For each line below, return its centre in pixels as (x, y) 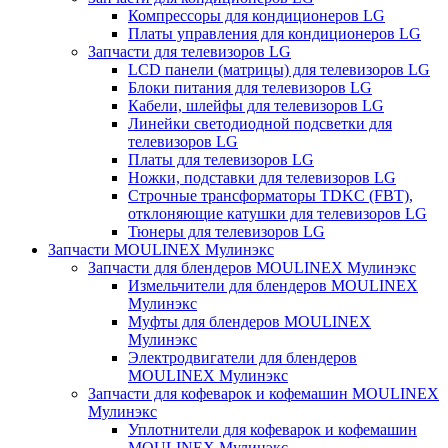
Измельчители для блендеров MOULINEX (273, 285)
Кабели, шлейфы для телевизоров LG (256, 105)
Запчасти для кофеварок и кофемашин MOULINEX (263, 393)
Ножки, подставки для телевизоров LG (262, 177)
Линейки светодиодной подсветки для (260, 123)
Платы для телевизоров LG (221, 159)
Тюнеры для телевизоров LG (226, 231)
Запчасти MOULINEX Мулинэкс (161, 249)
